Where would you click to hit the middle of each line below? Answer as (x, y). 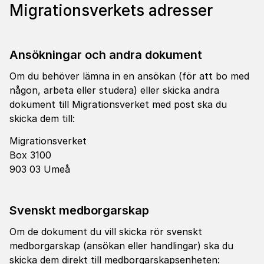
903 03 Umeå (40, 169)
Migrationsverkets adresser (111, 10)
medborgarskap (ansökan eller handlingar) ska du (121, 246)
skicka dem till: (42, 118)
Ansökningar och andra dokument (106, 55)
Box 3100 (30, 155)
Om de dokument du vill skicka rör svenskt (106, 232)
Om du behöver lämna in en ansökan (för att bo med (129, 76)
